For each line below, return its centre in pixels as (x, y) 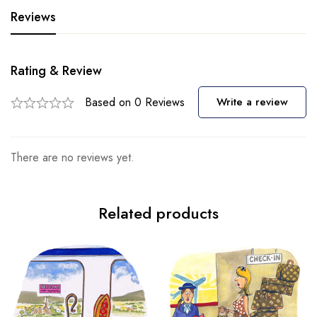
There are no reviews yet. (73, 158)
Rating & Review (56, 71)
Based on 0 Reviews (135, 102)
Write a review (252, 102)
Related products (158, 213)
